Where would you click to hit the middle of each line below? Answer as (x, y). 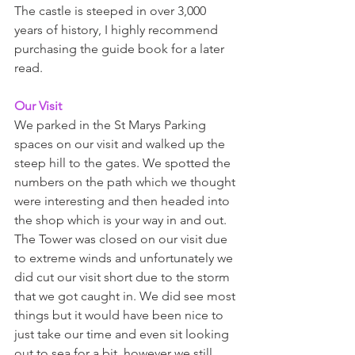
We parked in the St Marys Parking (112, 125)
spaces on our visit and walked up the (121, 144)
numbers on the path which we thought (126, 182)
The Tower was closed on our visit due (122, 239)
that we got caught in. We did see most (126, 296)
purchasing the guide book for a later (121, 49)
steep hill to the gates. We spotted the (124, 163)
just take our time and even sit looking (123, 334)
